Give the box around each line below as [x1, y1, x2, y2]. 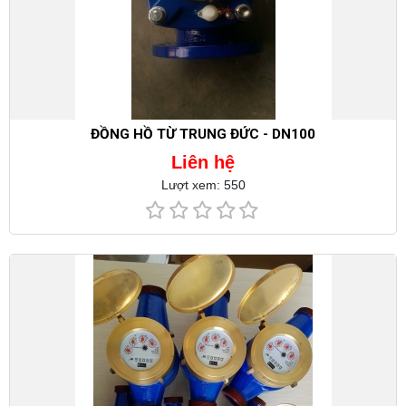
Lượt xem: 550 [160, 177, 246, 192]
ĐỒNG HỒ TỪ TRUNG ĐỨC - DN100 [91, 125, 315, 142]
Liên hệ [171, 151, 235, 172]
